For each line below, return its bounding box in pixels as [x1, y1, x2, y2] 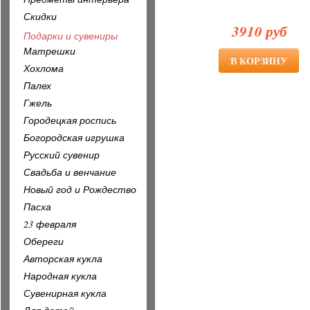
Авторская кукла [24, 252, 102, 265]
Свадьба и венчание [24, 165, 116, 179]
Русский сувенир [24, 148, 100, 161]
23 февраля [24, 217, 76, 230]
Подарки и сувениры [24, 29, 118, 42]
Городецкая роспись [24, 113, 116, 127]
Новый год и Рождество [24, 183, 136, 196]
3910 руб [231, 21, 286, 42]
